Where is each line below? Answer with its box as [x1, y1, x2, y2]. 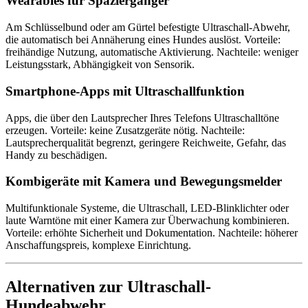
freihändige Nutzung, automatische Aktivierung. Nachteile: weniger [5, 46, 298, 58]
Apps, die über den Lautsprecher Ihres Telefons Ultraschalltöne [5, 111, 279, 124]
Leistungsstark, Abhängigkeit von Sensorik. [5, 58, 195, 71]
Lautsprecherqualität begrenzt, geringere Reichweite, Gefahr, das [5, 136, 286, 148]
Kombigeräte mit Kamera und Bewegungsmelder [5, 174, 282, 189]
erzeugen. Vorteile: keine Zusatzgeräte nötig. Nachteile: [5, 124, 245, 136]
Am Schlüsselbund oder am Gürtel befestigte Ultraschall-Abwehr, [5, 21, 290, 34]
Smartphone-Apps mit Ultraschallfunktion [5, 83, 245, 98]
